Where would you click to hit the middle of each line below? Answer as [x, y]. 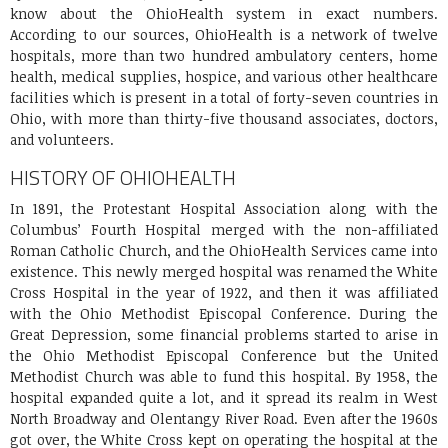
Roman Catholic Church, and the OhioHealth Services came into [224, 250]
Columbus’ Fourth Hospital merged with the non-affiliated [224, 229]
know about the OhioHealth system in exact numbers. [224, 13]
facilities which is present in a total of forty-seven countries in [224, 97]
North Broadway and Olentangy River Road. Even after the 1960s [224, 418]
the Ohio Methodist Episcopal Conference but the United [224, 355]
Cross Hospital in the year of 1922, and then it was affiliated [224, 292]
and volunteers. [62, 139]
